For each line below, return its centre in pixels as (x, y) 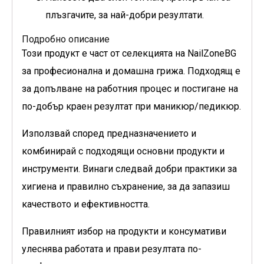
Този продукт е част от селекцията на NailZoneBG (129, 54)
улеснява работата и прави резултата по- (112, 249)
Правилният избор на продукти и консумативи (124, 232)
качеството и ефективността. (86, 204)
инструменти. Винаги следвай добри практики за (129, 169)
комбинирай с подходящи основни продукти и (123, 151)
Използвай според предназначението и (109, 134)
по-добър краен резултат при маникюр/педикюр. (131, 107)
